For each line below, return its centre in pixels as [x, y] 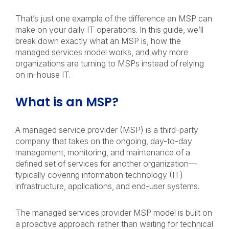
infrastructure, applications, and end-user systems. [109, 186]
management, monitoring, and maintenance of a [103, 152]
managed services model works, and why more [102, 52]
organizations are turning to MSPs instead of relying [110, 63]
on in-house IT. [44, 75]
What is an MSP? [68, 102]
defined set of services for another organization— [106, 164]
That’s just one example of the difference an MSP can [114, 18]
